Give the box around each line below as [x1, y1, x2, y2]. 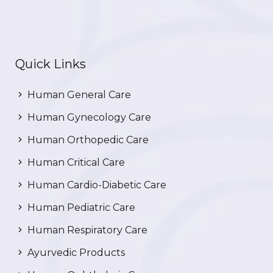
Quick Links [15, 57, 86, 72]
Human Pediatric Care [25, 202, 135, 214]
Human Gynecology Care [25, 112, 151, 124]
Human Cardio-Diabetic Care [25, 179, 166, 191]
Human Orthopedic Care [25, 134, 149, 146]
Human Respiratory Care [25, 224, 147, 236]
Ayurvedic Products [25, 247, 125, 259]
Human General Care [25, 89, 131, 101]
